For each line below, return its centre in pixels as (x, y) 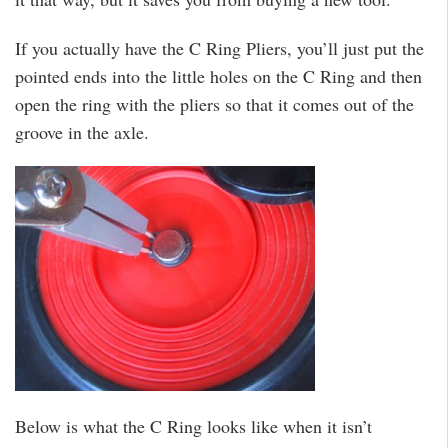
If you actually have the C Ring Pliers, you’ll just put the (219, 47)
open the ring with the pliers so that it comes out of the (214, 103)
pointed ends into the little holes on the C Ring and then (218, 75)
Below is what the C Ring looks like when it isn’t (193, 426)
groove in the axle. (82, 131)
